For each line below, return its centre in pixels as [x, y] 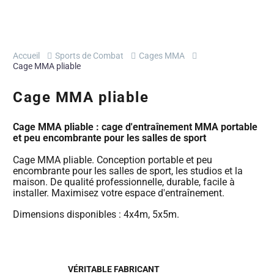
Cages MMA [162, 56]
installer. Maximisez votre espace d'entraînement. [119, 193]
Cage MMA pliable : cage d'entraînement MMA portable [135, 127]
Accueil [26, 56]
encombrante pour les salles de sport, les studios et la [128, 171]
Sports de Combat [89, 56]
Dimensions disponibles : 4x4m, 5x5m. [96, 215]
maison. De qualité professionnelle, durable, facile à [124, 182]
